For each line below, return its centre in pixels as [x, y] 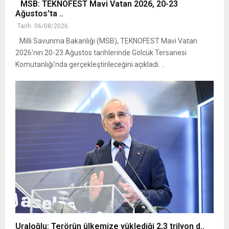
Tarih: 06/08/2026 [43, 26]
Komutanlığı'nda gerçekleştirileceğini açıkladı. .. [90, 65]
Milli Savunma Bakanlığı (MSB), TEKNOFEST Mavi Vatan [106, 41]
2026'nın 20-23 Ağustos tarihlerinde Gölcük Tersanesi [101, 53]
